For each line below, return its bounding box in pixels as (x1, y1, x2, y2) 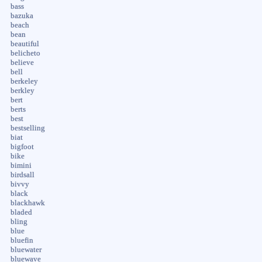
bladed (10, 208, 32, 216)
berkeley (10, 77, 38, 85)
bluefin (10, 236, 33, 244)
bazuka (10, 11, 33, 20)
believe (10, 58, 34, 67)
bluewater (10, 245, 42, 254)
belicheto (10, 49, 40, 57)
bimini (10, 161, 32, 170)
